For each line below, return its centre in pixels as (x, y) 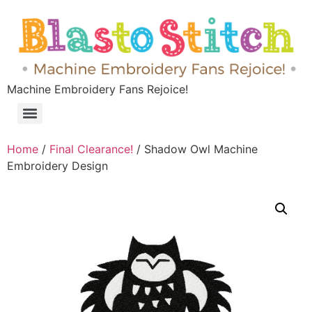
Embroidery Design (57, 166)
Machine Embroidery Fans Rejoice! (97, 89)
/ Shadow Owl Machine (195, 149)
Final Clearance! (91, 149)
